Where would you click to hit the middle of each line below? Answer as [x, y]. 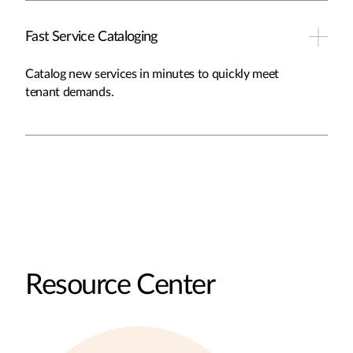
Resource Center [120, 285]
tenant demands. [70, 92]
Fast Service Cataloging [91, 37]
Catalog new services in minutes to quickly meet [152, 74]
